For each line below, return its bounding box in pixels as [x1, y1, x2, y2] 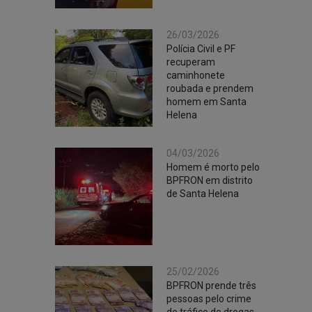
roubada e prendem [166, 83, 253, 94]
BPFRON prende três [166, 280, 256, 291]
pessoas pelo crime [166, 293, 251, 304]
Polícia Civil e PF [166, 43, 235, 54]
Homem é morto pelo [166, 162, 260, 173]
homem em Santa [166, 96, 247, 107]
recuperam [166, 56, 215, 68]
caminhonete [166, 70, 225, 81]
